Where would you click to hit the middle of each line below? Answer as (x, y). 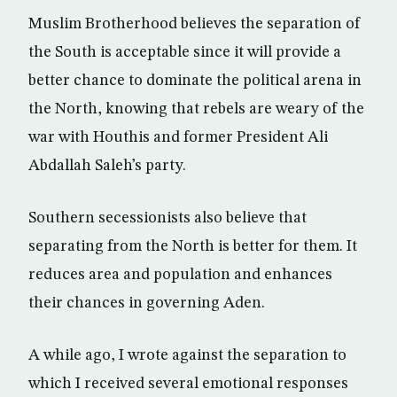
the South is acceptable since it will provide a (185, 53)
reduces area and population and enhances (180, 275)
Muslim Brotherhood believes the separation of (195, 24)
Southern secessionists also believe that (167, 218)
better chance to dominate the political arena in (195, 81)
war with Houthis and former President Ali (178, 138)
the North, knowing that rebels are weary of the (196, 109)
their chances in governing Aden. (147, 304)
